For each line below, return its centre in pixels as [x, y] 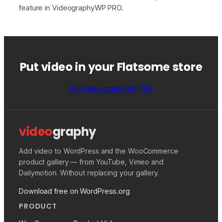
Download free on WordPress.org [74, 191]
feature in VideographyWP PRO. [71, 8]
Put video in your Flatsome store [111, 67]
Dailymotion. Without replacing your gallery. [89, 172]
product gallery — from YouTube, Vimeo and [91, 162]
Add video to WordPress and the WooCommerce [99, 151]
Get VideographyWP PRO [111, 88]
